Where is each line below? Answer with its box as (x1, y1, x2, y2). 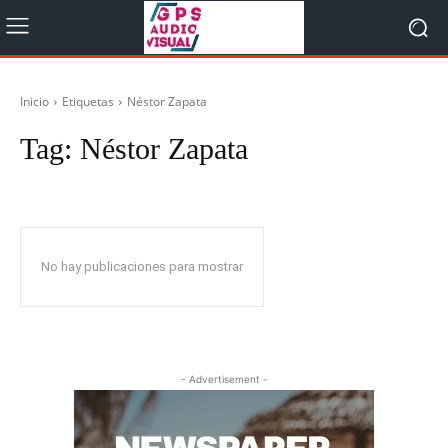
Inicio (20, 93, 49, 110)
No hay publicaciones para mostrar (41, 259, 243, 274)
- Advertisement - (180, 373, 268, 385)
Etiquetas (62, 93, 114, 110)
